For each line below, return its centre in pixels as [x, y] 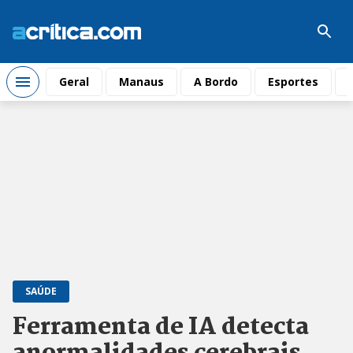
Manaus [141, 82]
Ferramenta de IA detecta [161, 328]
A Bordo [216, 82]
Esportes [293, 82]
